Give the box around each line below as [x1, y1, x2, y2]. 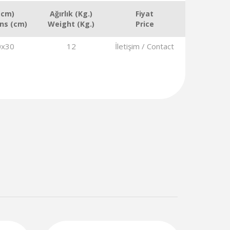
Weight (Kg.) [48, 19, 94, 29]
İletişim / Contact [115, 41, 174, 51]
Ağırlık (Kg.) [50, 9, 92, 18]
